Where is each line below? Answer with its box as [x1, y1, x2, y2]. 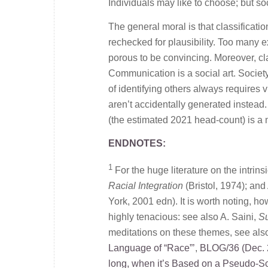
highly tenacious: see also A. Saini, [108, 212, 258, 223]
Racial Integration [108, 181, 185, 191]
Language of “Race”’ [108, 243, 195, 254]
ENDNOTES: [108, 138, 166, 149]
